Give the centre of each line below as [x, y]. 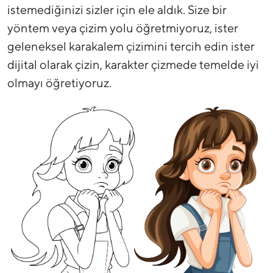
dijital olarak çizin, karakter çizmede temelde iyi [133, 65]
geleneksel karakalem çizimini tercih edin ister [131, 46]
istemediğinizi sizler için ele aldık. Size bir [117, 10]
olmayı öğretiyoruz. [59, 83]
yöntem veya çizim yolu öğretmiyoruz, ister [123, 28]
